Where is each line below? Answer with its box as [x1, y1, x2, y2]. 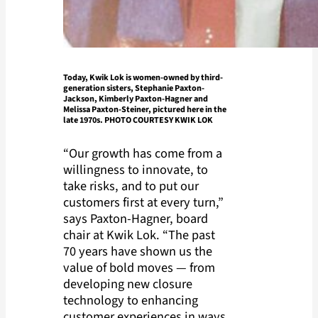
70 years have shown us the [62, 242, 212, 261]
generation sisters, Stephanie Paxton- [62, 81, 204, 94]
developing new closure [62, 275, 192, 294]
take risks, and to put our [62, 177, 199, 196]
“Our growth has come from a [62, 144, 222, 163]
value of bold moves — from [62, 258, 215, 278]
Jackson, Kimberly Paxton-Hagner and [62, 92, 208, 105]
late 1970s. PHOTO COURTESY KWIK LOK [62, 113, 213, 126]
